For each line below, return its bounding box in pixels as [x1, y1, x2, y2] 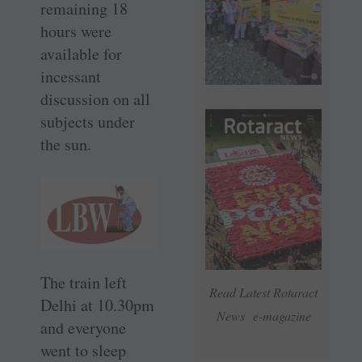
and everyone [40, 316, 126, 339]
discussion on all [40, 88, 150, 111]
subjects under [40, 111, 135, 133]
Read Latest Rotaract [209, 284, 318, 301]
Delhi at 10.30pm [40, 293, 154, 316]
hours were [40, 20, 112, 43]
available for [40, 43, 122, 65]
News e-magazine [216, 307, 311, 325]
